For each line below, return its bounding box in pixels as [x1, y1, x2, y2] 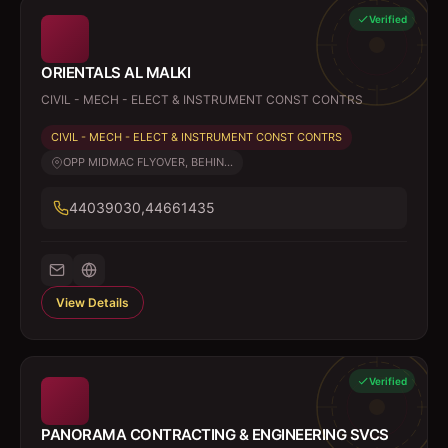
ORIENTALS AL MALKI [41, 63, 190, 82]
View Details [56, 295, 129, 310]
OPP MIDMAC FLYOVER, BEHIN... [63, 155, 233, 169]
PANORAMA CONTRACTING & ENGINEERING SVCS [41, 425, 389, 444]
